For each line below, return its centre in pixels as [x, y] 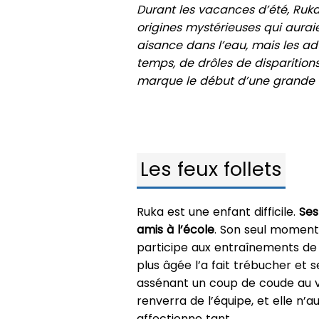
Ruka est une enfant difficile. [218, 211]
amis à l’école [176, 229]
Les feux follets [211, 169]
